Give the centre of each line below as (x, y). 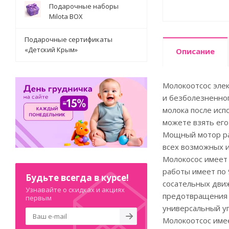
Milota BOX (66, 16)
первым (39, 198)
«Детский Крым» (51, 50)
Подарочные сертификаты (68, 39)
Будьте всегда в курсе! (77, 177)
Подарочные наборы (84, 6)
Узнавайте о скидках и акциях (75, 189)
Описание (195, 51)
